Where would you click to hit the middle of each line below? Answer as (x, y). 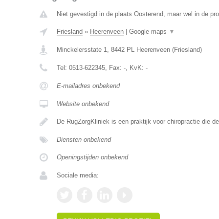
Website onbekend (83, 104)
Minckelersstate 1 (82, 50)
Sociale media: (77, 175)
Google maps (149, 32)
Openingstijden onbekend (92, 157)
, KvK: (135, 68)
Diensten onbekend (84, 140)
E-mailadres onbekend (88, 86)
